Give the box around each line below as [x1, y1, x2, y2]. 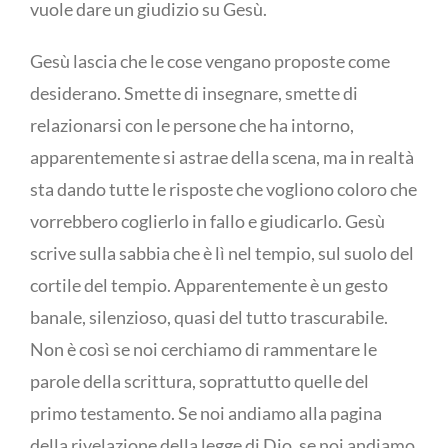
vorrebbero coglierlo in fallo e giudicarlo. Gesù [30, 210, 385, 232]
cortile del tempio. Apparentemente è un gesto [30, 274, 388, 296]
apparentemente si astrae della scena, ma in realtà [30, 146, 414, 168]
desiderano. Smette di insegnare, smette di [30, 82, 358, 104]
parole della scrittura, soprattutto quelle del [30, 370, 369, 392]
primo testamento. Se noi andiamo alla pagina [30, 402, 382, 424]
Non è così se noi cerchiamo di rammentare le [30, 338, 377, 360]
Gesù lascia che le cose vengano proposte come [30, 50, 390, 72]
